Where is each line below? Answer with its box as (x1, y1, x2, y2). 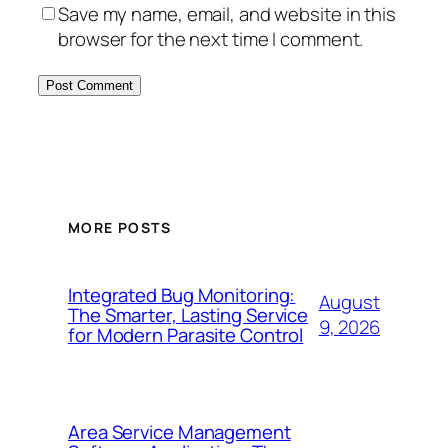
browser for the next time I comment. (58, 26, 364, 53)
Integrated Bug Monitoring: (68, 282, 296, 308)
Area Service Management (68, 419, 291, 445)
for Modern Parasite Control (68, 322, 304, 348)
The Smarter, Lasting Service (68, 302, 309, 328)
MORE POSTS (68, 217, 171, 237)
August (318, 289, 380, 315)
